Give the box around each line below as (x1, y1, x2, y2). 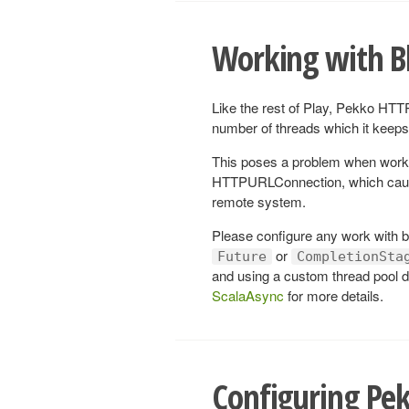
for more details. (284, 285, 383, 305)
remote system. (212, 191, 306, 211)
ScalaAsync (212, 285, 284, 305)
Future (217, 247, 267, 265)
